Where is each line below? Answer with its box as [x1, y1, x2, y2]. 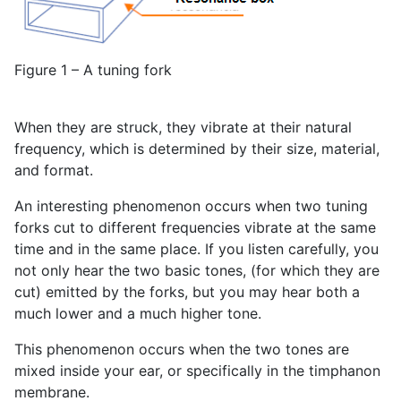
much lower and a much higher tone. [14, 304, 261, 323]
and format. [14, 161, 93, 180]
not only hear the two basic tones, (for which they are [14, 261, 380, 280]
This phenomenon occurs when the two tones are [14, 340, 349, 359]
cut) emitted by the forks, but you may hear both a [14, 283, 360, 302]
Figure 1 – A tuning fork [14, 61, 172, 80]
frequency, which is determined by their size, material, [14, 140, 380, 158]
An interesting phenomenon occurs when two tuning [14, 197, 368, 216]
